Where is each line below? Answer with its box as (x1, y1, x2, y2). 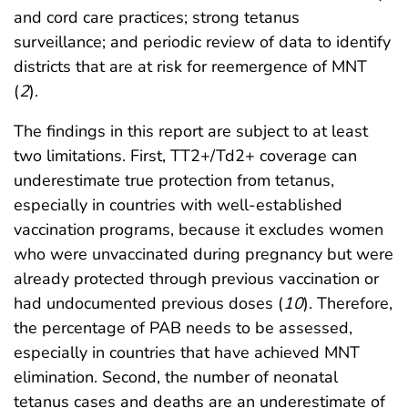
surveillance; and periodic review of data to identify (14, 31, 391, 54)
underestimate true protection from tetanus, (14, 169, 334, 192)
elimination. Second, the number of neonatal (14, 366, 338, 389)
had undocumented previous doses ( (14, 292, 283, 315)
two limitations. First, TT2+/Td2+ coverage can (14, 145, 357, 168)
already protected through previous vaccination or (14, 268, 379, 291)
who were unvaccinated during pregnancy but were (14, 243, 393, 266)
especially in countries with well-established (14, 194, 342, 217)
